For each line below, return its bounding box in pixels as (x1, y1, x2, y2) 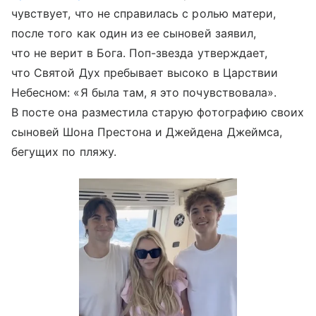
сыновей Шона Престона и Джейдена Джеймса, (11, 124, 282, 139)
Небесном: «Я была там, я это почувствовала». (11, 85, 277, 99)
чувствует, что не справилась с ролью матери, (11, 6, 276, 20)
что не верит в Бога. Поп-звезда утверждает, (11, 45, 268, 60)
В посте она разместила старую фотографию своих (11, 104, 305, 119)
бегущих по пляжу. (11, 144, 116, 159)
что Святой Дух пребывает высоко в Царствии (11, 65, 279, 80)
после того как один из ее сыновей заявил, (11, 25, 256, 40)
